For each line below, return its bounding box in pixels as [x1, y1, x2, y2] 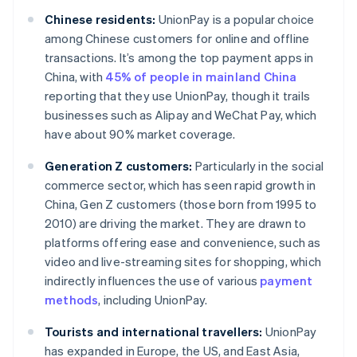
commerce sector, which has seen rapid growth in [45, 177, 316, 194]
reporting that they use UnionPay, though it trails [45, 88, 311, 104]
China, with [45, 69, 106, 85]
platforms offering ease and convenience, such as [45, 234, 321, 251]
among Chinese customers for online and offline [45, 30, 310, 47]
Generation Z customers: [45, 158, 193, 175]
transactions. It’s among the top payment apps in [45, 49, 314, 66]
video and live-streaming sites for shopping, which [45, 253, 322, 270]
